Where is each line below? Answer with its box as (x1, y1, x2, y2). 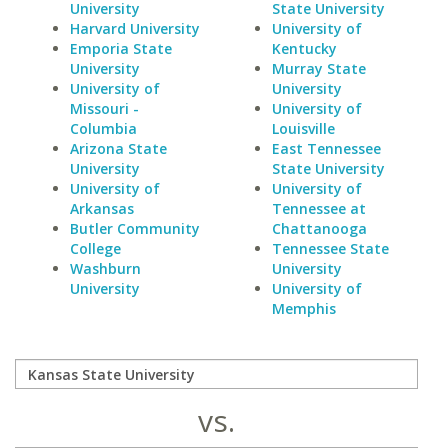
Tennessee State (271, 239, 389, 258)
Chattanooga (271, 219, 367, 238)
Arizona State (70, 139, 167, 158)
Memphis (271, 299, 336, 318)
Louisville (271, 119, 335, 138)
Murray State (271, 59, 366, 78)
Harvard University (70, 19, 200, 38)
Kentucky (271, 39, 337, 58)
